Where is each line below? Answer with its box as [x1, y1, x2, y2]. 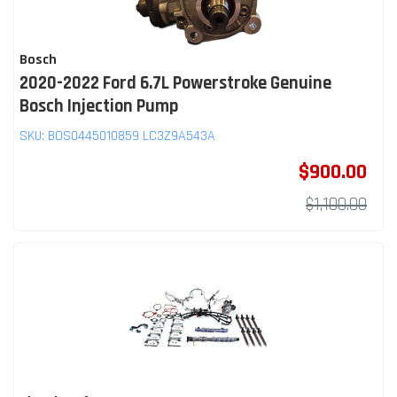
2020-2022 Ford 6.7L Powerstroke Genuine [19, 71, 331, 95]
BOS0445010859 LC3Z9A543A [48, 126, 215, 145]
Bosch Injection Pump [19, 94, 178, 118]
